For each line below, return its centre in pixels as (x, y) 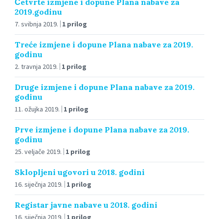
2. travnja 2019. (36, 66)
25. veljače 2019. (38, 151)
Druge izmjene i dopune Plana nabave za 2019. (105, 87)
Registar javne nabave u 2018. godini (86, 205)
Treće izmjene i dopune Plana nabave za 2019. (104, 44)
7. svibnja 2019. (36, 24)
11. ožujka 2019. (37, 109)
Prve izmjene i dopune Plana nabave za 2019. (102, 129)
